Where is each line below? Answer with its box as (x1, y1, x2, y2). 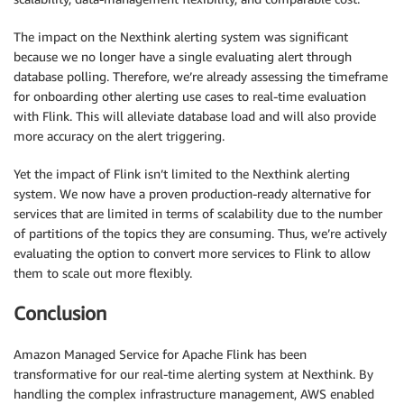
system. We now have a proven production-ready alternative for (14, 185, 371, 201)
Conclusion (14, 302, 106, 326)
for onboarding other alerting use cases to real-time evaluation (14, 87, 366, 104)
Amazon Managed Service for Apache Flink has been (14, 345, 307, 362)
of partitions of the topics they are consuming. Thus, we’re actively (14, 225, 387, 241)
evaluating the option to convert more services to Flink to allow (14, 244, 371, 261)
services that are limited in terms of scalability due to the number (14, 205, 382, 221)
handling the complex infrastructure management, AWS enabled (14, 385, 374, 401)
